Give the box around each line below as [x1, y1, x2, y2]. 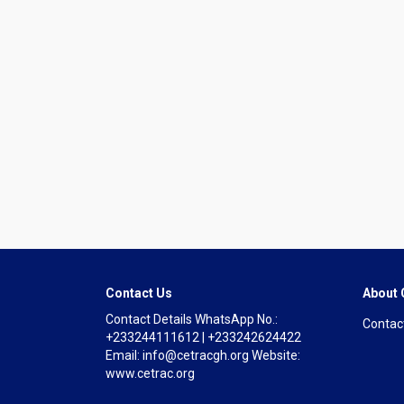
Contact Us [106, 286, 172, 300]
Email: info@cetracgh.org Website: [106, 348, 300, 363]
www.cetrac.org [106, 366, 195, 381]
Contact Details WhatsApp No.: [106, 312, 278, 326]
